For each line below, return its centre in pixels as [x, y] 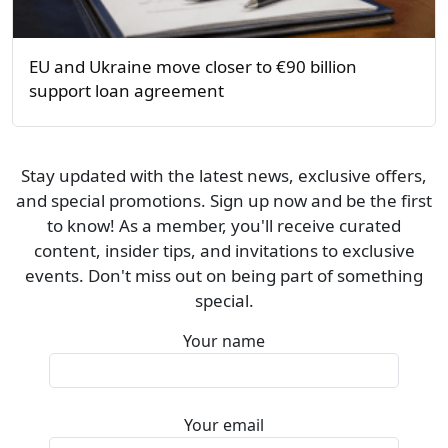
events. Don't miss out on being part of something [224, 276]
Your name [224, 341]
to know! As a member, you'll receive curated [224, 226]
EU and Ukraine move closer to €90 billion [193, 67]
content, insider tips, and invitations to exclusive [224, 251]
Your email [224, 425]
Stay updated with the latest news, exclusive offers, [224, 176]
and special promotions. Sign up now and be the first [224, 201]
